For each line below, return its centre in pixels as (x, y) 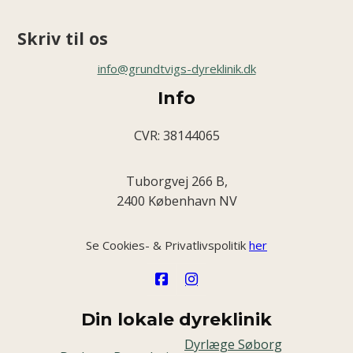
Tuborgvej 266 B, (176, 181)
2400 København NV (176, 201)
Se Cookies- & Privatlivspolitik (167, 245)
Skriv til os (63, 39)
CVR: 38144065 (176, 136)
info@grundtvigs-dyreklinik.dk (176, 69)
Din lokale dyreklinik (176, 319)
